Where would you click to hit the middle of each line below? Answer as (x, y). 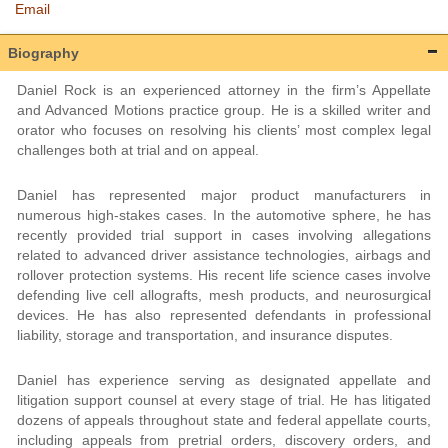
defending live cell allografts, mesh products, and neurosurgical (224, 294)
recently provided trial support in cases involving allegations (224, 234)
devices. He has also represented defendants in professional (224, 314)
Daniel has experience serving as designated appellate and (224, 379)
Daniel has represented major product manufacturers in (224, 194)
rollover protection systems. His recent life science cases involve (224, 274)
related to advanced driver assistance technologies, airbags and (224, 254)
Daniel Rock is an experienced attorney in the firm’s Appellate (224, 89)
